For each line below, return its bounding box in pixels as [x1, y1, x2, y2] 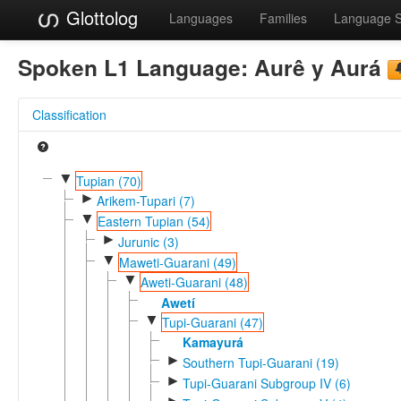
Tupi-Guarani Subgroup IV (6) [182, 373, 351, 392]
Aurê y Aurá [254, 50, 381, 83]
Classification [32, 105, 107, 124]
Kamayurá [182, 333, 243, 352]
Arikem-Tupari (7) [96, 191, 195, 209]
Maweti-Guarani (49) [118, 252, 236, 271]
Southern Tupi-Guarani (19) [182, 353, 339, 371]
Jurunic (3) [117, 232, 179, 251]
